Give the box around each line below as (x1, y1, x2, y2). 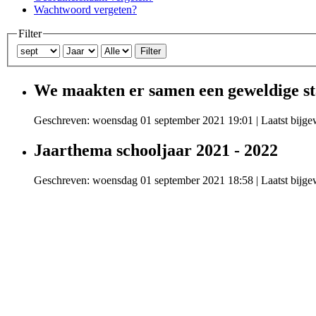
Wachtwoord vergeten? (34, 3, 137, 16)
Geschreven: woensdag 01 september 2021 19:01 (34, 114, 253, 127)
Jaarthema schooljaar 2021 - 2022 (34, 140, 278, 159)
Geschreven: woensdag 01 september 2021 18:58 (34, 174, 253, 186)
